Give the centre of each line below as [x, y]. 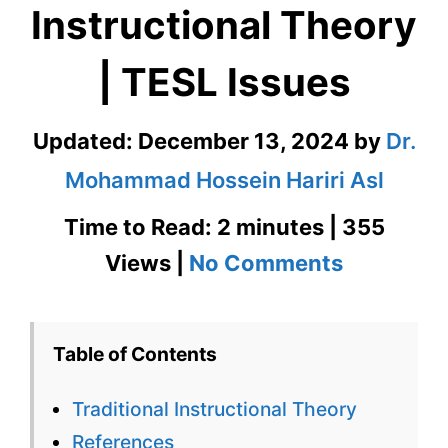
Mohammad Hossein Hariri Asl [224, 180]
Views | [147, 263]
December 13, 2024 [243, 141]
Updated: [85, 141]
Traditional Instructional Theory [215, 408]
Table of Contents [135, 353]
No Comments [266, 263]
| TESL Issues [224, 82]
